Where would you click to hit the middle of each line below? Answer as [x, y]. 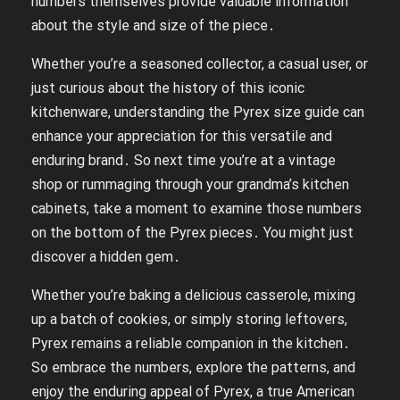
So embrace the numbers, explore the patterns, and [193, 367]
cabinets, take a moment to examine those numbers [196, 208]
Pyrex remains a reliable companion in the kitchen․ [191, 343]
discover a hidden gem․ [106, 256]
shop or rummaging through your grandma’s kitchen [190, 184]
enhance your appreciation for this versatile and [182, 136]
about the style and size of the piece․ [153, 25]
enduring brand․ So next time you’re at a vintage [183, 160]
